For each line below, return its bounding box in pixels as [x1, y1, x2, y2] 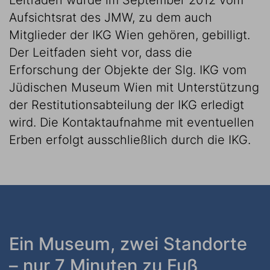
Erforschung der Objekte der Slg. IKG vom [9, 63, 246, 77]
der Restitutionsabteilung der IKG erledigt [9, 98, 244, 112]
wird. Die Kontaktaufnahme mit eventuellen [9, 115, 254, 130]
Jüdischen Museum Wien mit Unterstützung [9, 80, 259, 95]
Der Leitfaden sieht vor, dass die [9, 45, 192, 60]
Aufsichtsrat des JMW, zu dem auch [9, 10, 212, 25]
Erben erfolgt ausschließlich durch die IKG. [9, 133, 251, 147]
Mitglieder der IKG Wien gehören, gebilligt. [9, 28, 250, 42]
